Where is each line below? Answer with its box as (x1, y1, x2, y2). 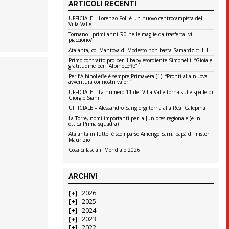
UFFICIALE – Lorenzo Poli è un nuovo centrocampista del (68, 15, 203, 22)
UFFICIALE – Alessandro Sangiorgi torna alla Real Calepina (68, 104, 206, 112)
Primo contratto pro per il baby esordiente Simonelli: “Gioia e (68, 57, 213, 64)
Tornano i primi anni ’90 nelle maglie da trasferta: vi (68, 31, 193, 38)
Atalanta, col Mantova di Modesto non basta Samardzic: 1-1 (68, 47, 209, 54)
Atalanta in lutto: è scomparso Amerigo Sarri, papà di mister (68, 130, 210, 138)
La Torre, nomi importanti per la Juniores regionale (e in (68, 114, 201, 122)
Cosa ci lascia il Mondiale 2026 (68, 146, 141, 154)
